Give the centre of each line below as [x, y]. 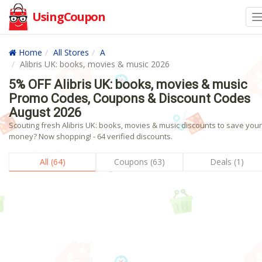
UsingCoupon [69, 17]
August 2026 [45, 113]
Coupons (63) [140, 162]
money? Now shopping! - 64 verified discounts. [91, 136]
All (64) [52, 162]
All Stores [71, 52]
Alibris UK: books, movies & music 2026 [95, 64]
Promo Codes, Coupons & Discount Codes [130, 99]
